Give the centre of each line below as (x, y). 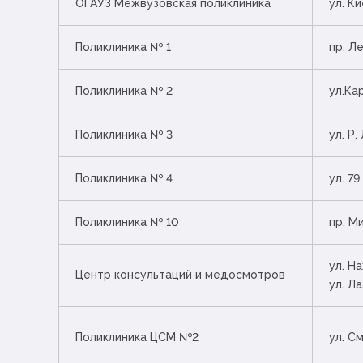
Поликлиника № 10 (127, 222)
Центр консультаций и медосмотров (180, 275)
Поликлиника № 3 (124, 135)
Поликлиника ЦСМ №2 (137, 337)
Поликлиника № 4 (124, 179)
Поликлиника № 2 (124, 91)
